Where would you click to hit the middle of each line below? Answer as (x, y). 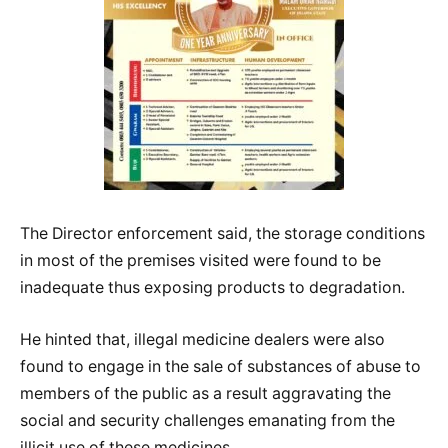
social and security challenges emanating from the (207, 420)
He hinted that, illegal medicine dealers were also (202, 339)
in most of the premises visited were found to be (200, 261)
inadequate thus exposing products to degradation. (212, 288)
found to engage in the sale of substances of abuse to (220, 366)
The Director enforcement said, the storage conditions (222, 234)
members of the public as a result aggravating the (205, 393)
